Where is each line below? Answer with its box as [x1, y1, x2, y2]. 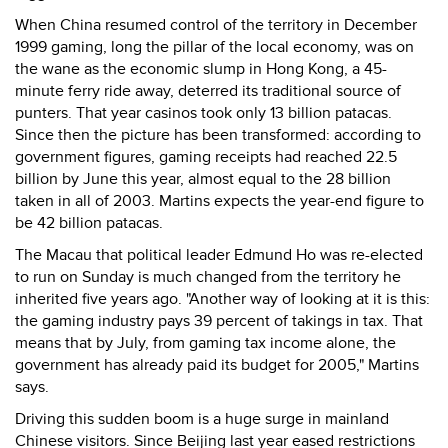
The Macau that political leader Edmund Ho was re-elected [15, 245, 423, 265]
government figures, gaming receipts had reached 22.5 [15, 147, 397, 167]
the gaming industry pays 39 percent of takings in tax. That [15, 311, 423, 331]
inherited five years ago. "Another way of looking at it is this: [15, 289, 430, 309]
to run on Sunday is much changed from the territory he [15, 267, 401, 287]
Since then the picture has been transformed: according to [15, 125, 421, 145]
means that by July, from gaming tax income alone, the [15, 333, 396, 353]
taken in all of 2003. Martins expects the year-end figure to [15, 191, 424, 211]
